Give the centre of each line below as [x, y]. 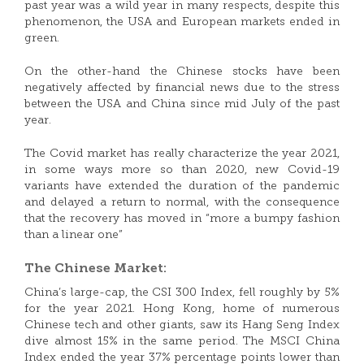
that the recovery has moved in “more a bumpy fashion [182, 219]
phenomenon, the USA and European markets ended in [182, 22]
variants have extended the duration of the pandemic [182, 186]
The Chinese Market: [95, 269]
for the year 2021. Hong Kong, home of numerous [182, 309]
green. [42, 39]
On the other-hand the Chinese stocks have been [182, 72]
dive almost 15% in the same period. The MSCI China [182, 342]
